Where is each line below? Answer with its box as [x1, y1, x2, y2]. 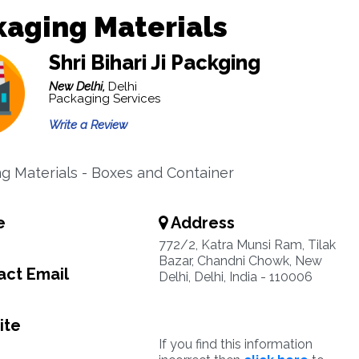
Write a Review [48, 118, 127, 132]
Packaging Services [48, 91, 160, 106]
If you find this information [158, 337, 313, 352]
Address [167, 213, 235, 232]
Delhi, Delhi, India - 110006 [158, 269, 313, 284]
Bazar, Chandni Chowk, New [158, 253, 322, 268]
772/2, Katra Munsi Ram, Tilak [158, 237, 336, 252]
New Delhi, [48, 79, 108, 94]
